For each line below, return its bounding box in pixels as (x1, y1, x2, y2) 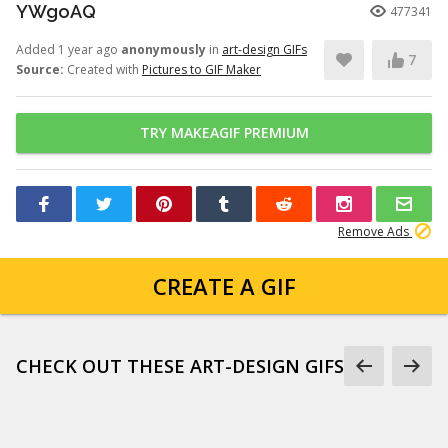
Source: (16, 61, 64, 78)
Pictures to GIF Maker (142, 61, 261, 78)
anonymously (121, 41, 206, 58)
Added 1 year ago (16, 41, 121, 58)
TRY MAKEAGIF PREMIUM (139, 123, 309, 142)
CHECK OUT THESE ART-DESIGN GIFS (16, 354, 344, 378)
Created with (64, 61, 142, 78)
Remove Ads (338, 223, 412, 240)
